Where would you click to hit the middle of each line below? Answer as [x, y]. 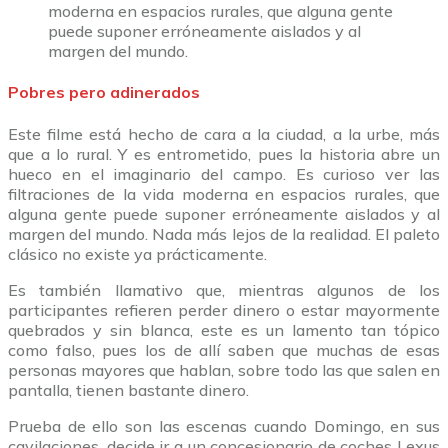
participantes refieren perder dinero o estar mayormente [224, 309]
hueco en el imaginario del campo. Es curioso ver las [224, 173]
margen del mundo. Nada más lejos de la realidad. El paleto [224, 233]
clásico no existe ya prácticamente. [137, 253]
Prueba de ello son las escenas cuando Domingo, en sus [224, 425]
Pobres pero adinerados [104, 92]
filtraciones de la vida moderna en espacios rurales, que [224, 193]
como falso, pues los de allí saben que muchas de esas [224, 349]
